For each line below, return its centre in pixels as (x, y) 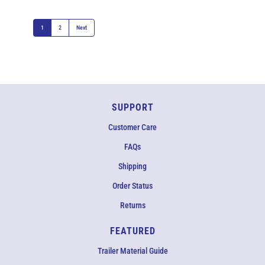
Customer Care (132, 127)
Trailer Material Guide (132, 251)
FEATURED (132, 231)
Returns (132, 205)
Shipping (132, 166)
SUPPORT (132, 107)
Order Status (132, 186)
